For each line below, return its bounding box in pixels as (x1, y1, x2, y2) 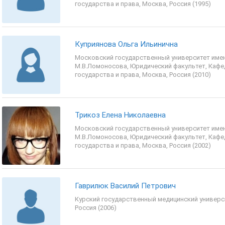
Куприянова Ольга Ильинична (75, 40, 178, 49)
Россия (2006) (75, 204, 117, 211)
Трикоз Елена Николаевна (75, 110, 166, 120)
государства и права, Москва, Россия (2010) (75, 71, 211, 78)
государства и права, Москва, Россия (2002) (75, 142, 211, 149)
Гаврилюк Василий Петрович (75, 181, 176, 190)
